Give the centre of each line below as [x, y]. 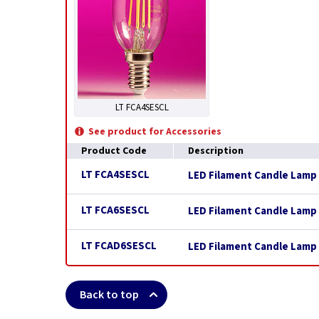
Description [216, 151]
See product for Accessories [155, 132]
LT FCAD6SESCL [119, 246]
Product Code [114, 151]
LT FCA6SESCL [115, 210]
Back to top [109, 295]
